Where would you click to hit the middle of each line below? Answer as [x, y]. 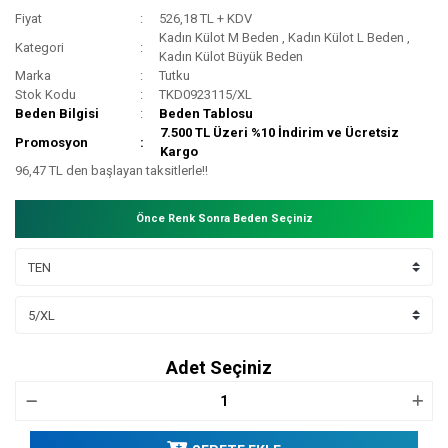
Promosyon [51, 142]
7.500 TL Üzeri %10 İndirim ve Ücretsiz [280, 133]
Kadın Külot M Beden [219, 38]
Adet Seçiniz [219, 368]
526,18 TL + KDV [206, 19]
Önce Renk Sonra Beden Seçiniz [224, 219]
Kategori [39, 47]
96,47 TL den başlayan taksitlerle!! [111, 171]
